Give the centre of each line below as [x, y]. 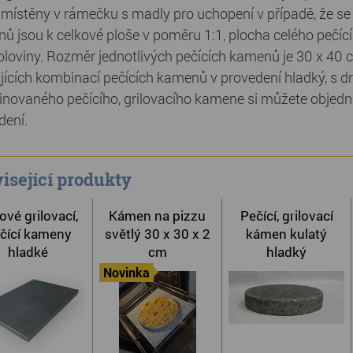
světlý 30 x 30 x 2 [157, 233]
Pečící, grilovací [286, 215]
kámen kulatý [286, 233]
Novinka [126, 272]
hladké [28, 251]
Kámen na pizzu [157, 215]
